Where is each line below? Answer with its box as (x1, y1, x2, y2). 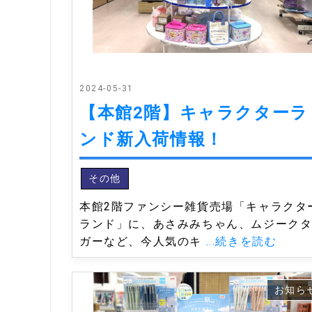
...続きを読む (205, 234, 277, 248)
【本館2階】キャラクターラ (79, 102, 309, 123)
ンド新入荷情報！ (79, 129, 224, 149)
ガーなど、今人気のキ (79, 234, 206, 248)
